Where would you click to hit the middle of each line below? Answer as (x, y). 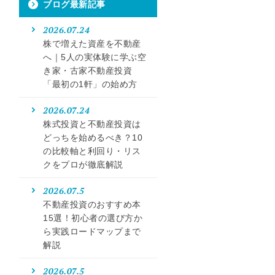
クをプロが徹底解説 (83, 165)
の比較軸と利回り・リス (92, 151)
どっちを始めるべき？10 (93, 137)
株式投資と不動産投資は (92, 124)
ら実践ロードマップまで (92, 231)
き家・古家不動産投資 (87, 71)
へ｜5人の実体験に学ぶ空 (95, 57)
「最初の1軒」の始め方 (90, 84)
